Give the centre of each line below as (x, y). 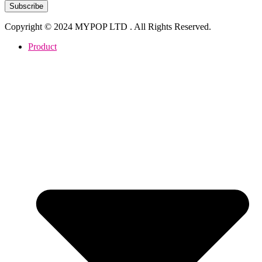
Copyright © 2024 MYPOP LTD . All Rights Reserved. (108, 26)
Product (42, 46)
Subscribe (26, 6)
